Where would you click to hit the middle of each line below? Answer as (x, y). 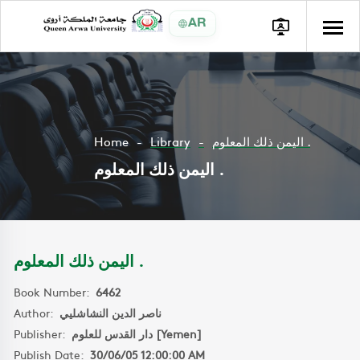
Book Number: (55, 292)
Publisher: (43, 333)
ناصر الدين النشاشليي (110, 313)
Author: (37, 313)
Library (170, 141)
